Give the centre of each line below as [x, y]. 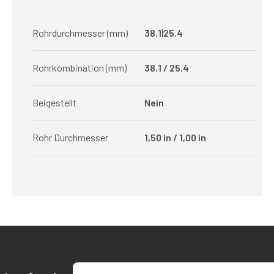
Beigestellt [54, 102]
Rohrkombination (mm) [79, 68]
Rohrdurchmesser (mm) [80, 33]
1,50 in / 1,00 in [175, 137]
